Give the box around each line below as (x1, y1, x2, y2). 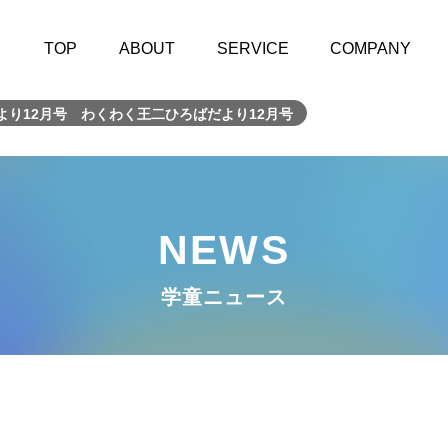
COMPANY (330, 40, 412, 57)
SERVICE (216, 40, 289, 57)
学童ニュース (161, 285, 287, 308)
